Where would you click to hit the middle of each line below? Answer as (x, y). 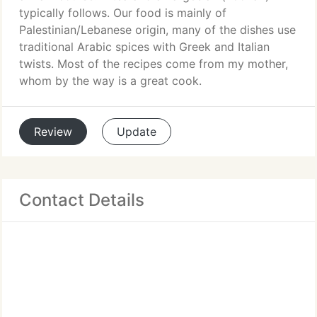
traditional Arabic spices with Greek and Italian (144, 47)
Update (137, 132)
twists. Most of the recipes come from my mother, (154, 64)
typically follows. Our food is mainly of (123, 13)
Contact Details (82, 200)
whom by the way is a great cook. (110, 81)
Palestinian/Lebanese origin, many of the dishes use (157, 30)
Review (53, 132)
